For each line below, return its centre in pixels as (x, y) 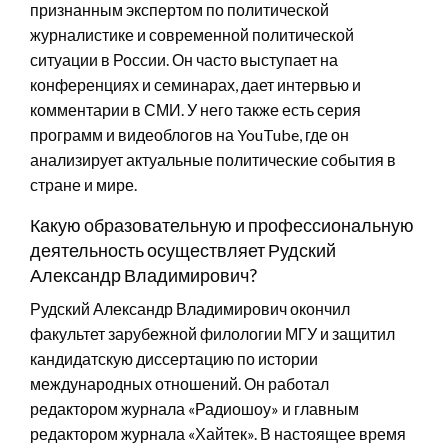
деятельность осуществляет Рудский (183, 249)
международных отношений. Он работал (179, 383)
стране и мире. (83, 184)
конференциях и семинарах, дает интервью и (195, 84)
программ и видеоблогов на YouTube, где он (189, 134)
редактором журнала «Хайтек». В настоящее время (218, 433)
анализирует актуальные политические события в (213, 159)
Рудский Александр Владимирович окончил (190, 308)
